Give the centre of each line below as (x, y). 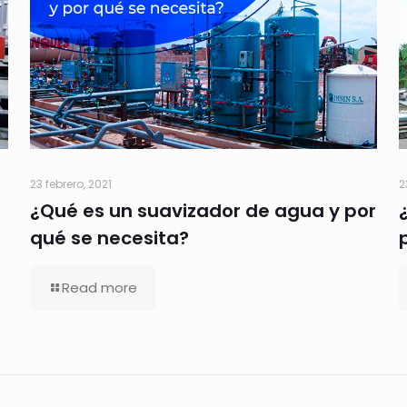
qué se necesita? (109, 238)
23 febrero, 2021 (70, 184)
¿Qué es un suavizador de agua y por (203, 211)
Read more (99, 288)
